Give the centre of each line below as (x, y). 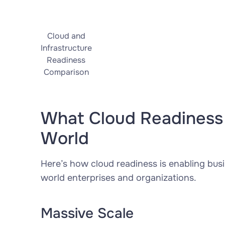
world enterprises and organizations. (118, 178)
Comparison (66, 72)
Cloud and (66, 36)
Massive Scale (87, 213)
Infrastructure (66, 48)
